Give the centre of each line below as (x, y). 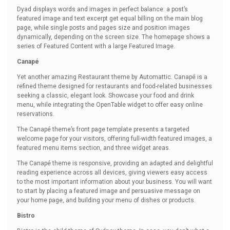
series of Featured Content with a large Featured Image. (96, 46)
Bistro (26, 216)
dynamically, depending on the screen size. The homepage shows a (113, 37)
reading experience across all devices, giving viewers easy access (112, 172)
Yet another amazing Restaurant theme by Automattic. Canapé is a (112, 77)
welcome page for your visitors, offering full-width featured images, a (114, 139)
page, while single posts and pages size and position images (103, 28)
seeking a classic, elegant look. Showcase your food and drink (106, 95)
